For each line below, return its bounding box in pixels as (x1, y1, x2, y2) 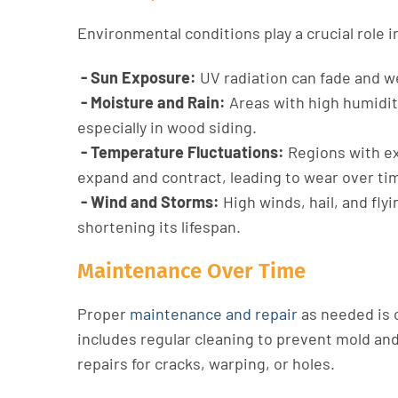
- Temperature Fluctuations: (77, 142, 284, 162)
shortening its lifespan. (77, 217, 241, 236)
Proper (77, 304, 130, 323)
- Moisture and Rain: (77, 92, 226, 112)
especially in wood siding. (77, 117, 257, 137)
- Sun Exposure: (77, 68, 196, 87)
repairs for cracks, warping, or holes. (77, 354, 335, 373)
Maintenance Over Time (77, 259, 306, 283)
